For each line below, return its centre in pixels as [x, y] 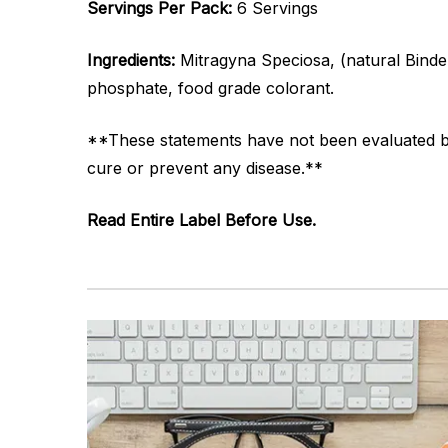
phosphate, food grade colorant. [210, 88]
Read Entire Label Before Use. [201, 220]
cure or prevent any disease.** [205, 168]
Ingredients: [133, 60]
